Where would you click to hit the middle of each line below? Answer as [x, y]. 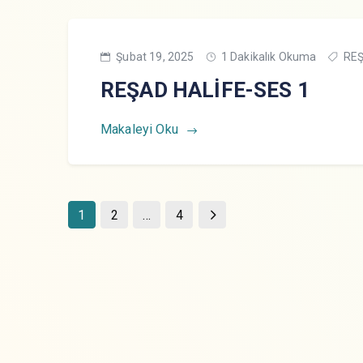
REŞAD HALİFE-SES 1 [205, 90]
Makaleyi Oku [141, 129]
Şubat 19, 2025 [154, 57]
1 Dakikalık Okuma [267, 57]
